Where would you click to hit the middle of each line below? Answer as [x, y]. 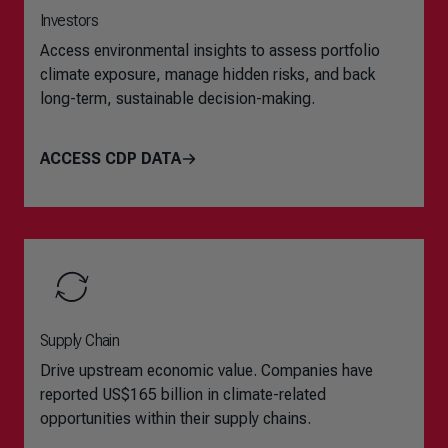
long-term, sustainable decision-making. [177, 98]
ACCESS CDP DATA [110, 158]
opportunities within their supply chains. [175, 418]
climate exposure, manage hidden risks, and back [207, 74]
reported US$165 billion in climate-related [183, 394]
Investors [69, 20]
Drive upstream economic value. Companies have [206, 370]
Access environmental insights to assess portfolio [210, 50]
